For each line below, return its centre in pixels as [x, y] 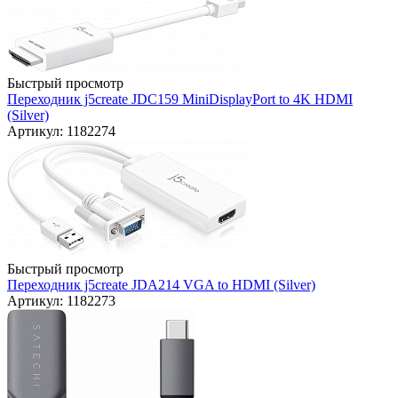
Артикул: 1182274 [61, 131]
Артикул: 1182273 [61, 301]
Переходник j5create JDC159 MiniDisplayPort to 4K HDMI [180, 99]
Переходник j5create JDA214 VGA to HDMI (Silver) [161, 285]
